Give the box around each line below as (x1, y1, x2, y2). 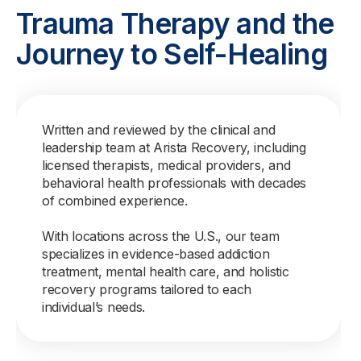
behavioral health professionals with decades (42, 175, 306, 191)
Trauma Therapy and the (16, 6, 334, 40)
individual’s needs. (42, 299, 145, 315)
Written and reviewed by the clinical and (42, 122, 276, 138)
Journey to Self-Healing (16, 37, 327, 71)
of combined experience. (42, 193, 188, 209)
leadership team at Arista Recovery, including (42, 139, 306, 156)
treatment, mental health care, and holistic (42, 263, 289, 280)
